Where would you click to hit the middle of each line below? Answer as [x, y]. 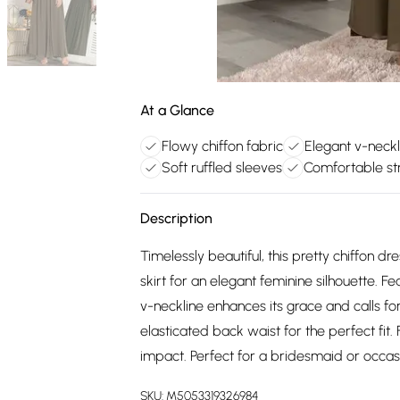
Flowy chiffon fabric [222, 146]
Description [176, 218]
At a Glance [177, 110]
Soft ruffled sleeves [222, 167]
